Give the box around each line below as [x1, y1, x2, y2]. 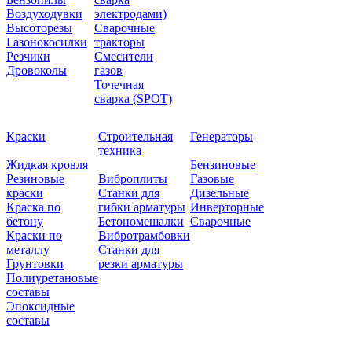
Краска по [6, 200, 60, 214]
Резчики [6, 49, 50, 63]
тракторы [94, 35, 145, 49]
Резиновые [6, 171, 64, 185]
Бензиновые [190, 157, 255, 171]
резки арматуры [98, 256, 183, 270]
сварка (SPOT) [94, 91, 172, 105]
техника [98, 143, 141, 157]
